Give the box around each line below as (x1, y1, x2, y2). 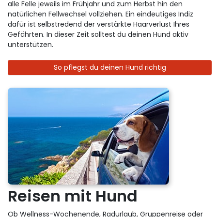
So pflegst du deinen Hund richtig (53, 62, 166, 72)
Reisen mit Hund (8, 185, 138, 207)
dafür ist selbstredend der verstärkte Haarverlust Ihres (8, 19, 190, 29)
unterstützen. (8, 39, 54, 49)
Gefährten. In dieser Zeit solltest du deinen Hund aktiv (8, 29, 189, 39)
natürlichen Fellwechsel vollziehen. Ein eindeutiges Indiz (8, 9, 194, 19)
